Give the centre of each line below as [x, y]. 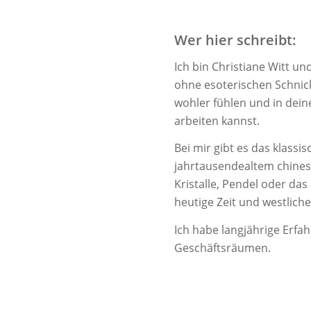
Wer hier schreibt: [235, 40]
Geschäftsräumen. [222, 247]
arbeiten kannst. [217, 120]
